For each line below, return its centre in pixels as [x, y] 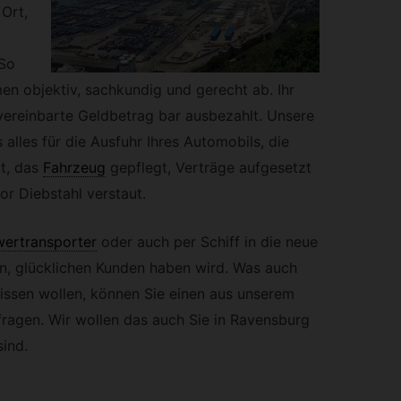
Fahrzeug [74, 167]
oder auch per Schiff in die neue [209, 242]
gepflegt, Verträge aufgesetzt [210, 167]
